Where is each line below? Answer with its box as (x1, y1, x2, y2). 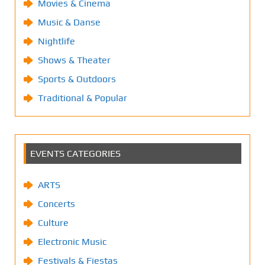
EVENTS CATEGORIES (30, 148, 121, 160)
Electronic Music (38, 236, 106, 248)
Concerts (38, 198, 75, 210)
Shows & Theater (38, 54, 111, 66)
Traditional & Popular (38, 92, 127, 104)
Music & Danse (38, 17, 101, 28)
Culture (38, 217, 69, 229)
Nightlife (38, 35, 75, 47)
